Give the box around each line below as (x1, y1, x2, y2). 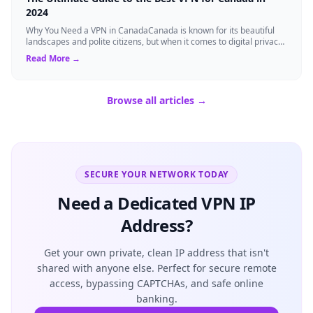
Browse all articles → (106, 93, 207, 107)
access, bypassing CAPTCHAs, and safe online (50, 276, 263, 290)
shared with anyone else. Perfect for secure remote (36, 261, 277, 275)
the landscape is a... (26, 46, 102, 59)
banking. (136, 291, 177, 305)
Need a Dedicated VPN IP (57, 191, 256, 214)
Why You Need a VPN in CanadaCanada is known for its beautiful (26, 24, 275, 36)
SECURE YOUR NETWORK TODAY (85, 168, 228, 180)
